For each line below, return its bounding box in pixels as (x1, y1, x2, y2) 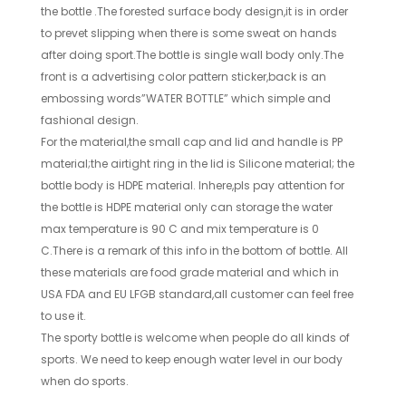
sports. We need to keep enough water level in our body (41, 351, 343, 367)
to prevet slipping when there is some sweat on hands (41, 24, 338, 41)
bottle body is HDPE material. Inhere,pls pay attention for (41, 177, 345, 193)
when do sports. (41, 372, 130, 389)
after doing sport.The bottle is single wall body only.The (41, 46, 344, 63)
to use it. (41, 307, 87, 324)
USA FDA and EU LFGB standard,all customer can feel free (41, 285, 354, 302)
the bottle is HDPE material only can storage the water (41, 198, 333, 215)
